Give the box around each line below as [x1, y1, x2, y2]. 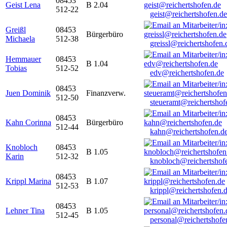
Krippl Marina [6, 177, 51, 186]
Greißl [6, 25, 26, 34]
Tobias [6, 64, 27, 73]
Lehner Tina [6, 206, 45, 215]
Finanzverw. [86, 89, 126, 98]
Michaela [6, 34, 35, 44]
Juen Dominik [6, 89, 51, 98]
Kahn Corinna [6, 118, 51, 127]
